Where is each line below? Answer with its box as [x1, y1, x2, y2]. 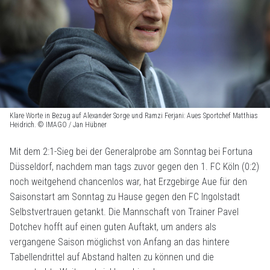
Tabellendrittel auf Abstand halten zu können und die [10, 251, 214, 263]
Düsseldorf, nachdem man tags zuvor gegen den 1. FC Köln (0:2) [10, 160, 259, 172]
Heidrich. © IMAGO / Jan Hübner [10, 120, 107, 129]
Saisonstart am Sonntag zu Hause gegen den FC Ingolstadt [10, 190, 240, 202]
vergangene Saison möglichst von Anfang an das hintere [10, 236, 230, 248]
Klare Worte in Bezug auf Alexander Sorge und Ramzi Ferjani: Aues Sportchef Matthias [10, 111, 258, 120]
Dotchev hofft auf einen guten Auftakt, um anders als [10, 221, 216, 233]
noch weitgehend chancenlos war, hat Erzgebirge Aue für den [10, 175, 247, 187]
